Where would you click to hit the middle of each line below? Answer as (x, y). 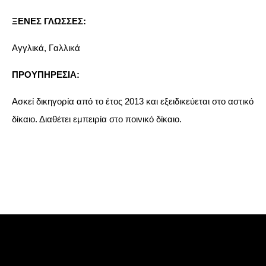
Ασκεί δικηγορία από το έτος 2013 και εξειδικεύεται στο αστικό (133, 101)
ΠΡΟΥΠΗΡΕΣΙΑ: (46, 75)
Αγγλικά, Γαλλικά (46, 48)
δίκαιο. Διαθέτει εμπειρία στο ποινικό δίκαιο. (97, 119)
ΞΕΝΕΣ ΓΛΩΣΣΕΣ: (49, 21)
